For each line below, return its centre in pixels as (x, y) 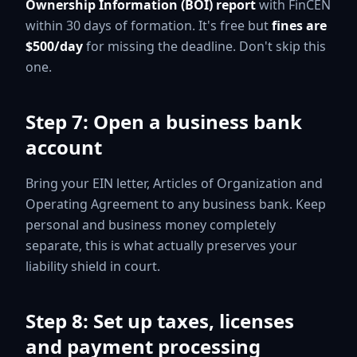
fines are (299, 25)
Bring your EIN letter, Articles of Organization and (174, 183)
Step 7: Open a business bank (164, 121)
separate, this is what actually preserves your (161, 245)
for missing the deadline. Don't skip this (204, 46)
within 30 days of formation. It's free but (149, 25)
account (64, 147)
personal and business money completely (151, 224)
